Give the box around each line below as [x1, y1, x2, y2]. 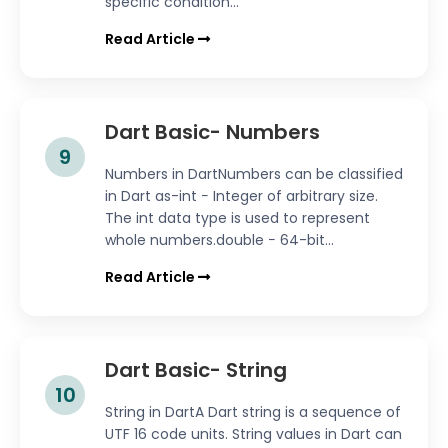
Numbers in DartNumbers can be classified [105, 164, 403, 185]
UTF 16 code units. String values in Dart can [105, 424, 402, 445]
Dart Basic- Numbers [105, 118, 320, 147]
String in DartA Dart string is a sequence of [105, 402, 401, 423]
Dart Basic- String [105, 356, 287, 385]
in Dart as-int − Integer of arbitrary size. [105, 186, 378, 207]
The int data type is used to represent [105, 208, 370, 229]
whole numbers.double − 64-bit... [105, 230, 334, 251]
